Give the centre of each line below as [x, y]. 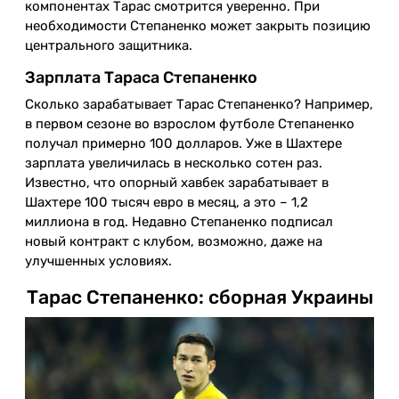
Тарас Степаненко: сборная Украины [199, 297]
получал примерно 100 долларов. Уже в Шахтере [183, 144]
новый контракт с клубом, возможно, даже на [174, 242]
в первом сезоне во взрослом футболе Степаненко [190, 124]
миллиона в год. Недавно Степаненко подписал [179, 222]
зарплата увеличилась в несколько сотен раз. [174, 163]
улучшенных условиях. [98, 261]
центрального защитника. [109, 46]
